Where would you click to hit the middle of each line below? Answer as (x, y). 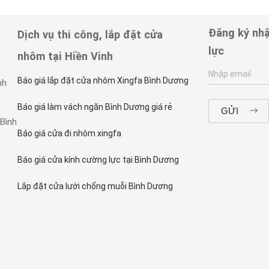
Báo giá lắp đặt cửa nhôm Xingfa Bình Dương (103, 81)
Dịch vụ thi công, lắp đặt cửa (90, 35)
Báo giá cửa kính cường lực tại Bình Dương (98, 160)
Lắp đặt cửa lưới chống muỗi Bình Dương (95, 186)
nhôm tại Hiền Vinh (65, 56)
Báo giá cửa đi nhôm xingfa (69, 134)
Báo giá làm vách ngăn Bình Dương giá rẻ (95, 107)
